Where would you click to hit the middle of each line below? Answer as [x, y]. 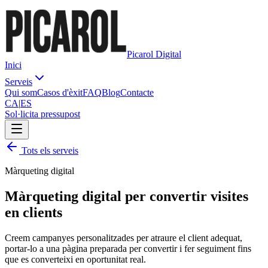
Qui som [21, 92]
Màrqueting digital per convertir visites [127, 196]
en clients [33, 212]
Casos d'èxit [60, 92]
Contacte [137, 92]
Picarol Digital [154, 54]
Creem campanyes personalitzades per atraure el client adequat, [124, 237]
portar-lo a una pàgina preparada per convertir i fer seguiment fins [128, 248]
